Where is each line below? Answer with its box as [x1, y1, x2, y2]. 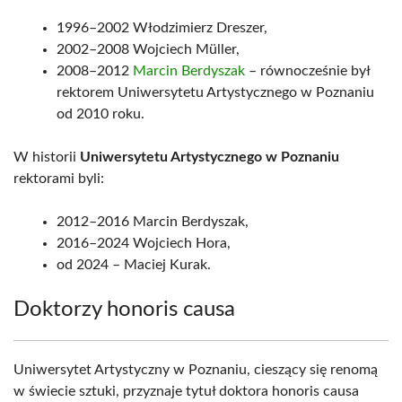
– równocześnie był [245, 64, 370, 78]
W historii [13, 150, 80, 164]
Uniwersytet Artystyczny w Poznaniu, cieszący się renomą [13, 363, 378, 377]
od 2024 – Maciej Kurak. [57, 258, 211, 272]
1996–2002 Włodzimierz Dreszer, [57, 21, 267, 35]
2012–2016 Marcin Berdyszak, [57, 214, 249, 229]
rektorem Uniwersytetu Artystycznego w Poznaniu [57, 85, 374, 100]
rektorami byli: [13, 171, 104, 186]
